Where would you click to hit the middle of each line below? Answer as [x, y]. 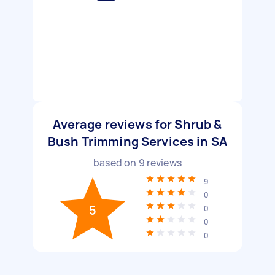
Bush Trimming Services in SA [137, 141]
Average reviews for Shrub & [137, 124]
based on [116, 163]
